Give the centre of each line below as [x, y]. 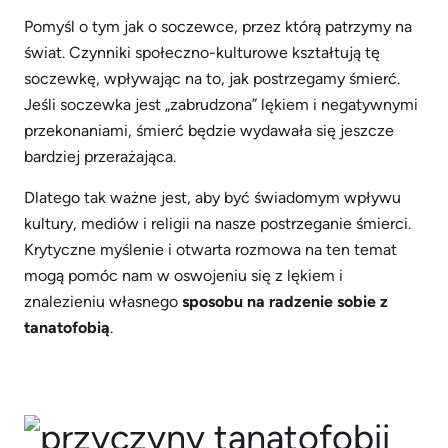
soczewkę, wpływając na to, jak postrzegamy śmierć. [212, 78]
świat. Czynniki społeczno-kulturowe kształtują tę [202, 52]
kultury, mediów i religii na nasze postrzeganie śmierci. [217, 223]
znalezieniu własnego [103, 301]
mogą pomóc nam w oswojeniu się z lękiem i [183, 275]
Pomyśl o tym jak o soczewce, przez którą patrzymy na [218, 26]
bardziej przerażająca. [100, 156]
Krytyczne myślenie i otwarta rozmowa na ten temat [210, 249]
